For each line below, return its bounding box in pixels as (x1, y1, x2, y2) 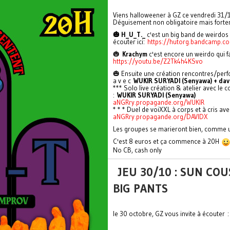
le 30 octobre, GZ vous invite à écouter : (113, 209, 229, 218)
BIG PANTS (113, 181, 168, 196)
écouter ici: (113, 37, 147, 46)
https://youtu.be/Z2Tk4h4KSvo (113, 57, 203, 65)
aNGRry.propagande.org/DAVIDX (113, 112, 208, 121)
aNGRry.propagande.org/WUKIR (113, 98, 204, 106)
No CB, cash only (113, 145, 162, 154)
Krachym (122, 50, 147, 58)
